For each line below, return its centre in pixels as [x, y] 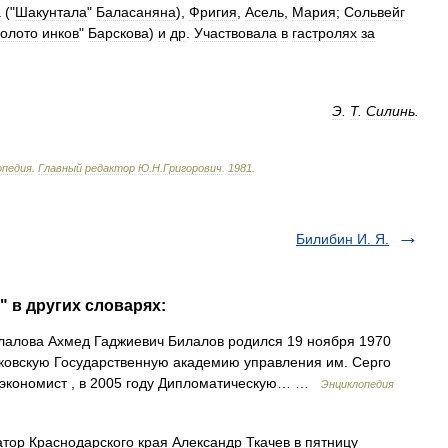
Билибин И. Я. [342, 239]
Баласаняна [136, 12]
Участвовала [235, 33]
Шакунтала [51, 12]
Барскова [118, 33]
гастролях [324, 33]
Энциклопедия [357, 384]
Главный [60, 168]
